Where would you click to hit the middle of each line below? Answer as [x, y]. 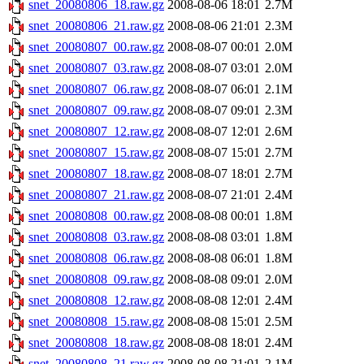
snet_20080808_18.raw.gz [96, 343]
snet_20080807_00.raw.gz [96, 47]
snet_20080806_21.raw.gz [96, 26]
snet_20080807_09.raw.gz [96, 110]
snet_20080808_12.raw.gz [96, 301]
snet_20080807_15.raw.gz [96, 153]
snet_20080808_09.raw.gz [96, 279]
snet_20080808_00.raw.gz [96, 216]
